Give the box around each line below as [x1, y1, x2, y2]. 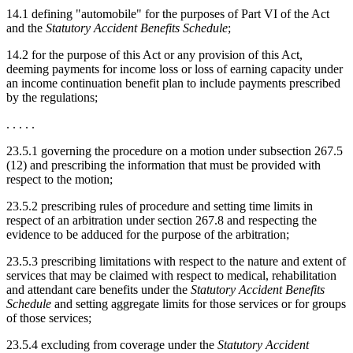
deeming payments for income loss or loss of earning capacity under [6, 61, 343, 76]
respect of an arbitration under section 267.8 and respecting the [6, 213, 317, 227]
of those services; [6, 310, 91, 325]
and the [6, 20, 46, 35]
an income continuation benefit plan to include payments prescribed [6, 76, 340, 90]
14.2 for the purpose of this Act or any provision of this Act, [6, 47, 303, 61]
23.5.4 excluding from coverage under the [6, 337, 217, 351]
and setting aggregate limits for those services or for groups [51, 296, 346, 310]
